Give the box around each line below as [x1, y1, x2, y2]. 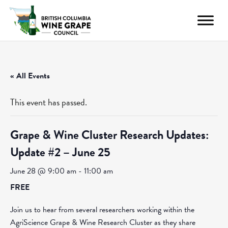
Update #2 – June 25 [10, 143, 110, 161]
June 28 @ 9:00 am [10, 165, 76, 177]
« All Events [10, 70, 50, 82]
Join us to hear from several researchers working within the [10, 204, 194, 216]
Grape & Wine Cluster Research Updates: [10, 126, 209, 144]
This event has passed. [10, 95, 87, 109]
